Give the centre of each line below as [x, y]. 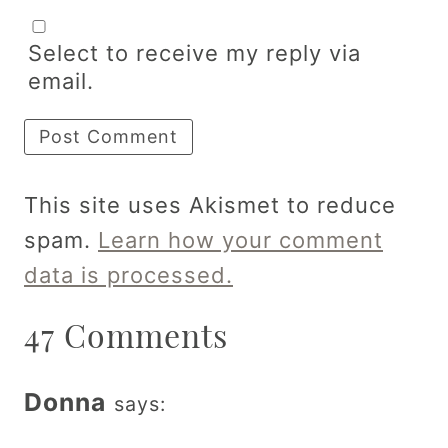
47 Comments [126, 334]
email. [61, 80]
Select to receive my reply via [195, 52]
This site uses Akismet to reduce [210, 204]
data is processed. [128, 274]
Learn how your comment [240, 239]
